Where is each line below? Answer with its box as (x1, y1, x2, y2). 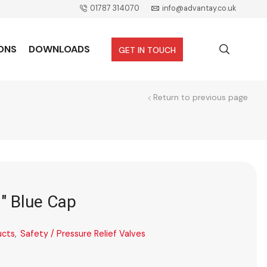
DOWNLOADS (28, 43, 90, 55)
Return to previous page (153, 92, 248, 103)
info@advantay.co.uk (162, 3, 236, 13)
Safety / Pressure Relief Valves (20, 228, 145, 240)
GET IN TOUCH (118, 44, 176, 55)
